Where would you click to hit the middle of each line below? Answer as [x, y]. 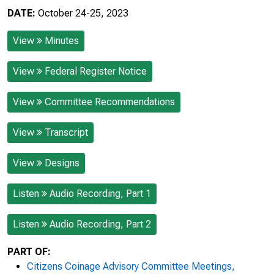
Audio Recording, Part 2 [100, 224]
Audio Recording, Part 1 [100, 194]
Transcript [66, 132]
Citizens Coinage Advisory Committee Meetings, [131, 266]
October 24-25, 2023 [83, 13]
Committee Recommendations [110, 102]
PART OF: [29, 252]
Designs [62, 163]
